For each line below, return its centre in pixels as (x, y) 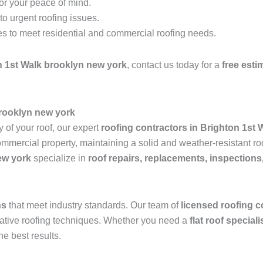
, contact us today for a (174, 65)
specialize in (60, 159)
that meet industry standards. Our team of (94, 205)
